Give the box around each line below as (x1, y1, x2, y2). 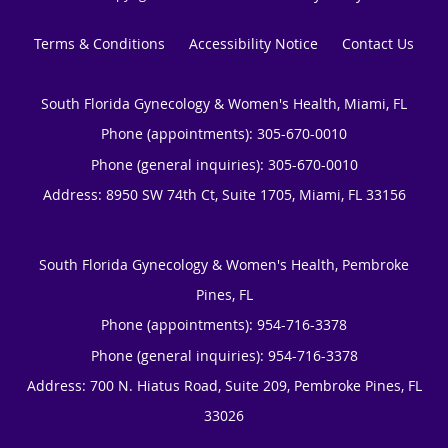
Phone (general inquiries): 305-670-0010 (90, 154, 358, 174)
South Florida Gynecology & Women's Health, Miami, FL (41, 93, 407, 113)
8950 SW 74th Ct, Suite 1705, (105, 184, 299, 204)
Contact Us (342, 33, 414, 53)
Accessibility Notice (189, 33, 318, 53)
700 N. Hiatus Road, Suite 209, (89, 375, 294, 395)
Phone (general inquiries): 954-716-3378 (90, 345, 358, 365)
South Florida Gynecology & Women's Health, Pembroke (39, 254, 409, 274)
